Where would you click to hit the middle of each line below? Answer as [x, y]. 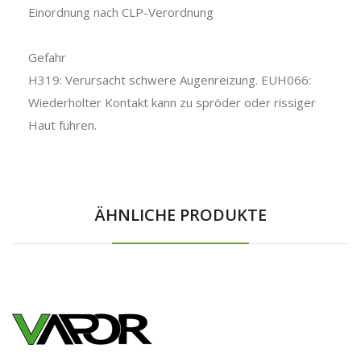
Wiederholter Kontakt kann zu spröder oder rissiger [172, 102]
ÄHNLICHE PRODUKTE [180, 214]
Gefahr [47, 57]
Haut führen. [62, 124]
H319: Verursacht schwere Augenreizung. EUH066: [170, 79]
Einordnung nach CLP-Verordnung [121, 12]
